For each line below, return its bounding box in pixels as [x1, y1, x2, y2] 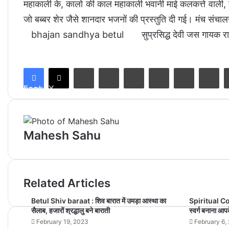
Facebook [24, 83, 43, 94]
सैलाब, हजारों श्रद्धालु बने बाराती [31, 206, 110, 215]
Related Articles [24, 176, 110, 190]
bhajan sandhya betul [31, 29, 124, 40]
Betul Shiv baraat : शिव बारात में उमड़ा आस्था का [31, 196, 166, 205]
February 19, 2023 [36, 218, 88, 225]
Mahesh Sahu [24, 128, 101, 143]
